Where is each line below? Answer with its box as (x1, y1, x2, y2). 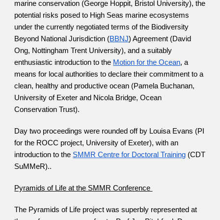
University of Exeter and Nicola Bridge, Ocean (14, 94, 162, 102)
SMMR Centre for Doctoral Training (73, 151, 186, 159)
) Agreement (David (129, 35, 192, 43)
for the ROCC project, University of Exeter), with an (14, 139, 179, 147)
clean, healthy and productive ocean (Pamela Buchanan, (14, 82, 195, 90)
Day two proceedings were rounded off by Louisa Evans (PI (14, 127, 205, 135)
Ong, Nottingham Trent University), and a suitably (14, 47, 172, 55)
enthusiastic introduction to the (14, 58, 111, 66)
